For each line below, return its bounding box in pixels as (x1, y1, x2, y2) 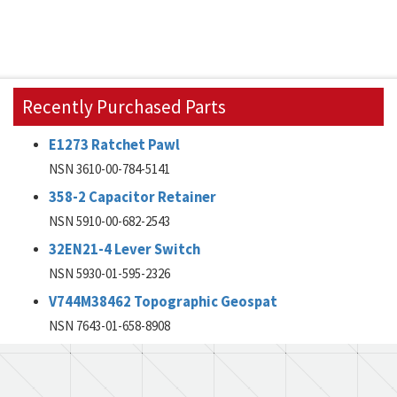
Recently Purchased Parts (22, 95, 226, 119)
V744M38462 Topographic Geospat (49, 292, 277, 311)
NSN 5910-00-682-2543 (49, 213, 170, 230)
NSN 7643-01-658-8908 (49, 317, 170, 334)
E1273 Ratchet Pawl (49, 136, 180, 154)
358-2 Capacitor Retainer (49, 188, 216, 206)
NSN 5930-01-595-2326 (49, 265, 170, 282)
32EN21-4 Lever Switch (49, 240, 200, 259)
